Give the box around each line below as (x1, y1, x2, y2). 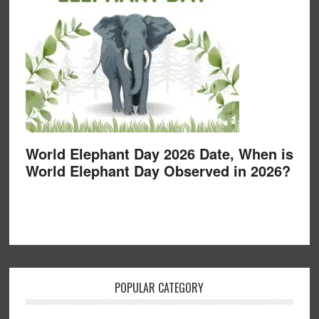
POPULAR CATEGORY (115, 279, 204, 296)
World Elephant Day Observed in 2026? (25, 160, 291, 181)
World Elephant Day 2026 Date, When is (25, 143, 293, 164)
